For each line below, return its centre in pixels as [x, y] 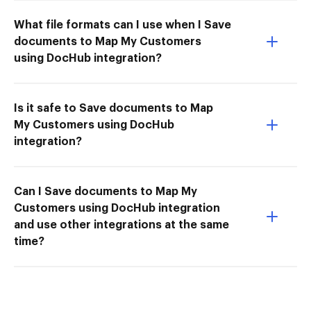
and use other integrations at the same [121, 225]
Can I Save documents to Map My [106, 191]
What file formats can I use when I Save [123, 25]
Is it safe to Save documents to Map [114, 108]
